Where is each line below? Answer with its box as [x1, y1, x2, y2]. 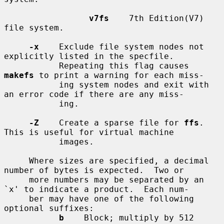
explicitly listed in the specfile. [4, 51, 174, 61]
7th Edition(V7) [109, 13, 204, 23]
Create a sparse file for [39, 117, 184, 127]
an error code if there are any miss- [4, 89, 184, 99]
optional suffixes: [4, 203, 94, 213]
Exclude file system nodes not [39, 41, 204, 51]
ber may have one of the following [4, 193, 29, 203]
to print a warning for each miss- [34, 70, 204, 80]
